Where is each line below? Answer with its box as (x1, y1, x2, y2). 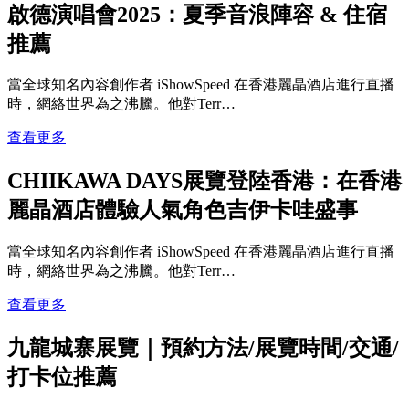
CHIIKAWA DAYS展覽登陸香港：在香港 (7, 169, 402, 194)
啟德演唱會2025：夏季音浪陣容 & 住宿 (7, 2, 387, 26)
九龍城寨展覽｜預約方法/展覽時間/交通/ (7, 336, 399, 361)
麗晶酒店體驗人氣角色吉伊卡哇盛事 (7, 198, 358, 223)
